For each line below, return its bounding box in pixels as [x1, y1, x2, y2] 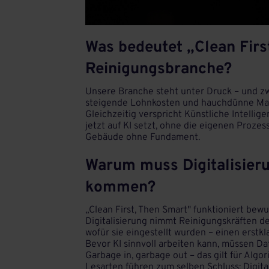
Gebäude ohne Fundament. [85, 131, 200, 144]
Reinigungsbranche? [85, 59, 232, 79]
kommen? [85, 177, 156, 198]
